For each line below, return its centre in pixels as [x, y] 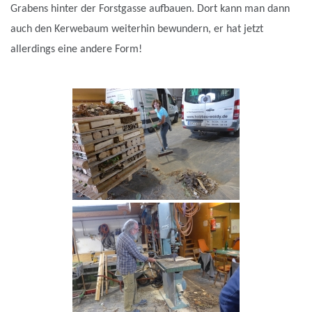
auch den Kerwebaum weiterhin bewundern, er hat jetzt [137, 30]
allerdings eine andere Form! [76, 50]
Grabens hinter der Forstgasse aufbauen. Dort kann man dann [150, 9]
